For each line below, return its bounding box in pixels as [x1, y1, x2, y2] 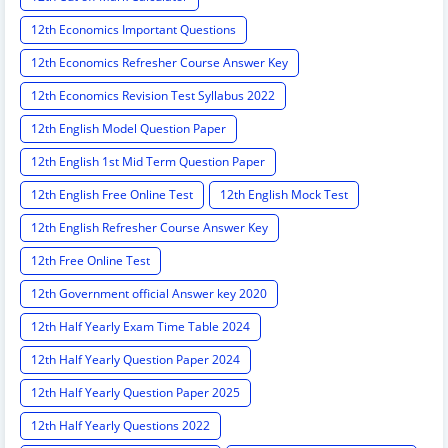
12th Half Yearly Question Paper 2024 [31, 351, 240, 369]
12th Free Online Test [31, 252, 150, 270]
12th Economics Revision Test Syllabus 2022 [31, 87, 275, 105]
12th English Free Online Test [31, 186, 193, 204]
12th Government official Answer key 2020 [31, 285, 267, 303]
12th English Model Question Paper [31, 120, 226, 138]
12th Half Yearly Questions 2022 [31, 417, 210, 435]
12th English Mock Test [220, 186, 348, 204]
